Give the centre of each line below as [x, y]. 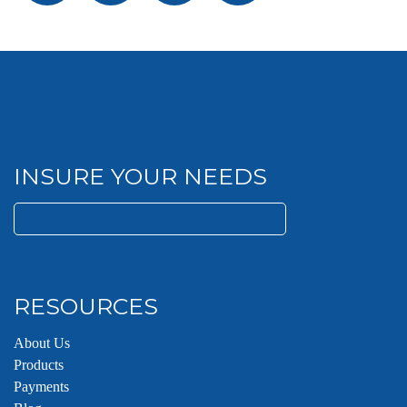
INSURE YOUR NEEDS [140, 176]
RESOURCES [86, 306]
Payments [41, 387]
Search [33, 213]
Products [39, 365]
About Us [42, 343]
